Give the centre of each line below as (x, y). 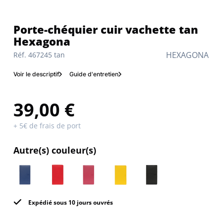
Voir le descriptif (36, 74)
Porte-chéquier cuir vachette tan (17, 29)
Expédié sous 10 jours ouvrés (70, 203)
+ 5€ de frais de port (47, 126)
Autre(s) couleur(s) (55, 150)
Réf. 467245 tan (39, 55)
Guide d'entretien (94, 74)
